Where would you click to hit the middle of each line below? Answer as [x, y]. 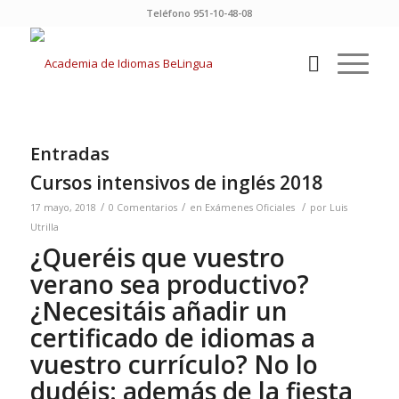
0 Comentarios [142, 208]
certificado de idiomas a [172, 338]
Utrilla [44, 227]
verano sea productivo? [169, 284]
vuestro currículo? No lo [174, 364]
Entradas [69, 154]
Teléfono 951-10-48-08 [199, 13]
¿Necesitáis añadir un [159, 311]
